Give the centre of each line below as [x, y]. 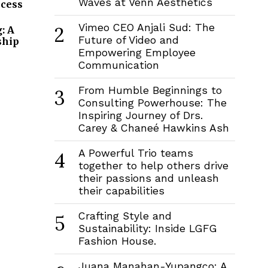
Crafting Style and [125, 216]
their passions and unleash [148, 178]
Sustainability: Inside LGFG [147, 228]
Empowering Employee [137, 52]
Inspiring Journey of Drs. [140, 115]
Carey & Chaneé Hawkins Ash [153, 128]
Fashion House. [117, 241]
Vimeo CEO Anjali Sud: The [146, 27]
